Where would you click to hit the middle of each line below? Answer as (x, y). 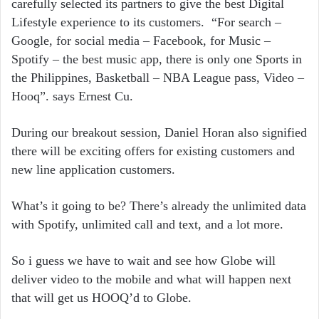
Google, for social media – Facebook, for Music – (141, 41)
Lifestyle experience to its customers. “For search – (146, 22)
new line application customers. (93, 170)
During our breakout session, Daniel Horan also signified (159, 133)
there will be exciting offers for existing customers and (153, 151)
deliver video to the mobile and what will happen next (151, 279)
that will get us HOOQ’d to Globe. (101, 298)
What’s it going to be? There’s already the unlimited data (159, 206)
